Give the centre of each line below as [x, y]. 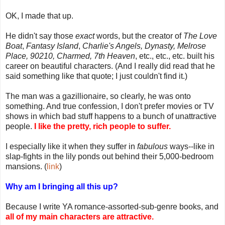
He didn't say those [40, 36]
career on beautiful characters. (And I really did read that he [110, 66]
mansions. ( [26, 166]
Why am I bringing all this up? [62, 186]
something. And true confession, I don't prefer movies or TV [110, 106]
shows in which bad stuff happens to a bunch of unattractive [111, 116]
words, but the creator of [139, 36]
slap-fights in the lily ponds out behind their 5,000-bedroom [109, 156]
